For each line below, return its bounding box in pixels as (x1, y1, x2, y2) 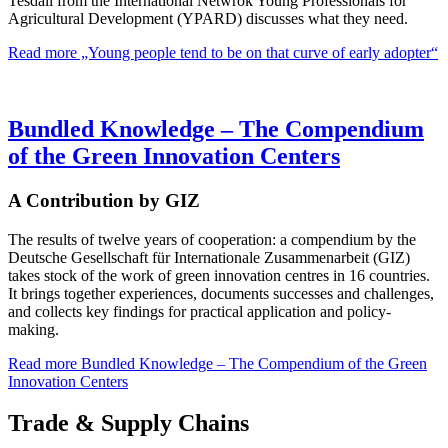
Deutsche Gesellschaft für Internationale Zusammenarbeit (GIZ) (8, 248, 410, 266)
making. (8, 320, 59, 338)
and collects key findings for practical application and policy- (8, 302, 391, 320)
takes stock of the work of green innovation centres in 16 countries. (8, 266, 430, 284)
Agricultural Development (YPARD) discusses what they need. (8, 10, 408, 28)
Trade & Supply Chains (8, 410, 249, 437)
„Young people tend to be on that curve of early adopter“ (77, 44, 438, 62)
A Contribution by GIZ (8, 189, 200, 211)
